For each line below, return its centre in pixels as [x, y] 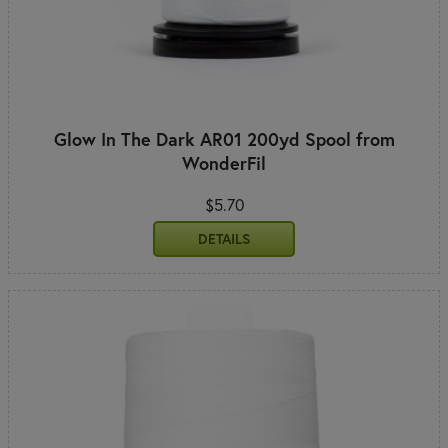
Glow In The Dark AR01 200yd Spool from [224, 138]
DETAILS [224, 238]
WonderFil [224, 162]
